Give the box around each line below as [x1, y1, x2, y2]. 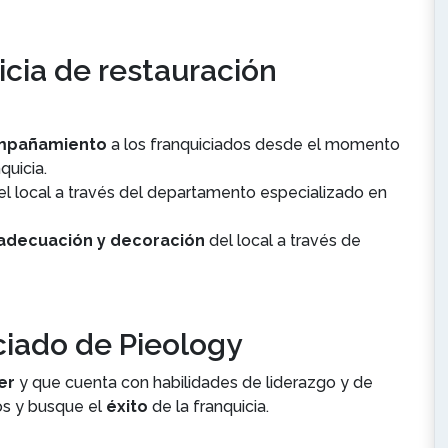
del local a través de [205, 231, 361, 250]
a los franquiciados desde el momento [107, 135, 400, 154]
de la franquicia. [148, 397, 269, 416]
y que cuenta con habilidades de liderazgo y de [15, 373, 373, 392]
